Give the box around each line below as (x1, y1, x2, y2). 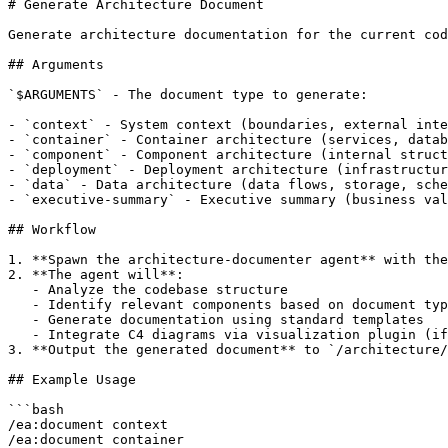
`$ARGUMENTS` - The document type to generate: (8, 87, 368, 103)
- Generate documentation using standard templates (8, 312, 424, 328)
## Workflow (8, 222, 96, 238)
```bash (8, 402, 64, 418)
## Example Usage (8, 372, 136, 388)
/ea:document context (8, 417, 168, 433)
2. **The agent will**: (8, 267, 184, 283)
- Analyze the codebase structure (8, 282, 288, 298)
